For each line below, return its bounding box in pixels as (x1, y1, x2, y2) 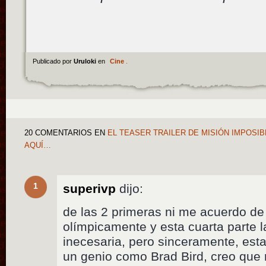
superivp (63, 181, 116, 195)
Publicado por (32, 57, 74, 65)
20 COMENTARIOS (24, 128, 93, 137)
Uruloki (73, 57, 98, 65)
